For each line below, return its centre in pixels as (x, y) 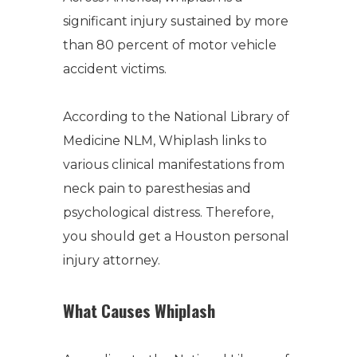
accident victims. (116, 69)
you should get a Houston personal (176, 236)
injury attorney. (112, 260)
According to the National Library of (176, 117)
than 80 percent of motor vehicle (170, 45)
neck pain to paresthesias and (157, 188)
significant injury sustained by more (176, 21)
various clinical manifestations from (174, 165)
